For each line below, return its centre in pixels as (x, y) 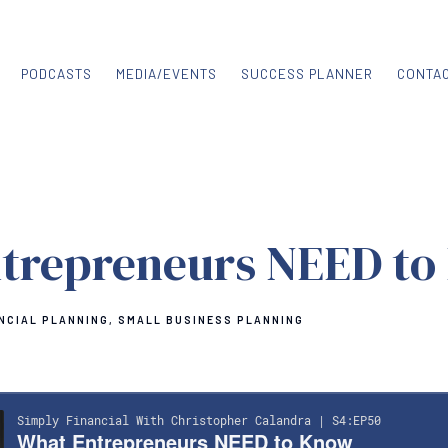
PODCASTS (56, 74)
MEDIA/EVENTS (166, 74)
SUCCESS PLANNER (307, 74)
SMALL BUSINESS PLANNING (211, 320)
